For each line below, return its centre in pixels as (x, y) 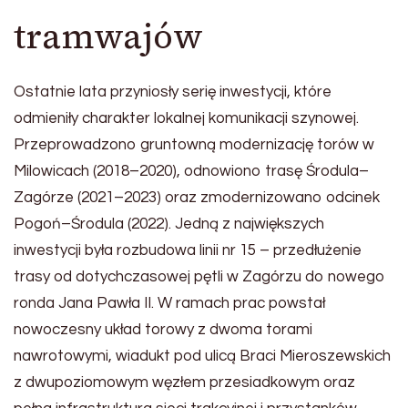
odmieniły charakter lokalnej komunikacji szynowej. (186, 119)
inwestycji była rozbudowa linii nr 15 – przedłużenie (188, 251)
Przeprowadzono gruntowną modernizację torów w (194, 145)
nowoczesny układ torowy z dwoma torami (163, 330)
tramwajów (108, 36)
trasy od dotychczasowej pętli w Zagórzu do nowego (199, 277)
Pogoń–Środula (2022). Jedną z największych (169, 224)
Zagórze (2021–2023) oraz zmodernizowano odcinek (197, 198)
